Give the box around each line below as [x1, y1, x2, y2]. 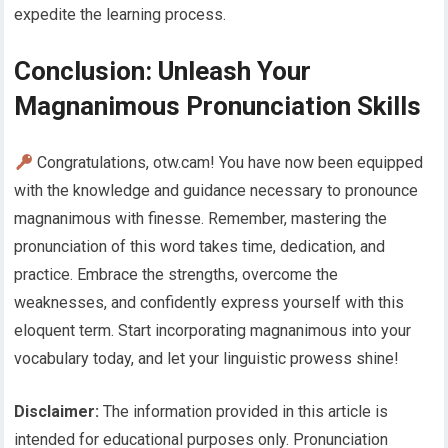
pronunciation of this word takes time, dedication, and [14, 237, 386, 257]
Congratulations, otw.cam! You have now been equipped [32, 153, 423, 173]
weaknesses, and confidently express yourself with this [14, 293, 405, 313]
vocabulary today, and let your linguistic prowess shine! [14, 349, 400, 369]
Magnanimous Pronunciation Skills [14, 91, 422, 122]
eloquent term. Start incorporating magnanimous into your [14, 321, 412, 341]
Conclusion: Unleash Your [14, 56, 312, 87]
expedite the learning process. [14, 5, 227, 25]
